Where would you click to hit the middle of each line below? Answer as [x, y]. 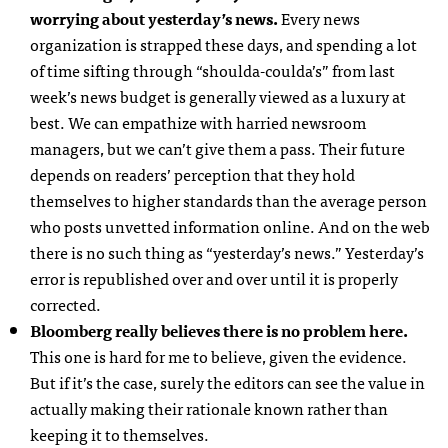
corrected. [65, 304]
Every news [319, 18]
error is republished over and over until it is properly [214, 278]
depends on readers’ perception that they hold [192, 174]
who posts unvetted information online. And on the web [230, 226]
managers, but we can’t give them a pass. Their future [217, 148]
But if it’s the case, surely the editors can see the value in [227, 382]
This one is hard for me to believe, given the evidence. [218, 356]
